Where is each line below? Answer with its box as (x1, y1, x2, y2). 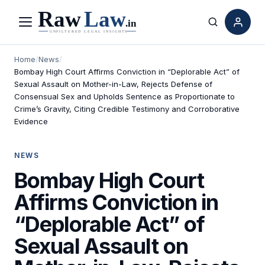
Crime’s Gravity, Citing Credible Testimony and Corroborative (14, 104, 240, 114)
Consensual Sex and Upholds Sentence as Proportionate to (14, 91, 235, 101)
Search (212, 22, 245, 35)
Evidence (14, 116, 48, 126)
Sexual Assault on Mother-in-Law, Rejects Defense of (14, 79, 212, 89)
